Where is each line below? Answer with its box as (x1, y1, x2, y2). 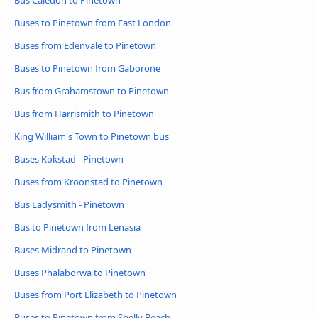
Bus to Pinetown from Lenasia (14, 220, 141, 234)
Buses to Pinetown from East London (14, 16, 171, 30)
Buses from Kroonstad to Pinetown (14, 175, 163, 188)
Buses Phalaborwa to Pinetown (14, 265, 146, 279)
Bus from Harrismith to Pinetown (14, 106, 154, 120)
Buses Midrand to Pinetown (14, 243, 131, 256)
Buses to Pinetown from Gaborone (14, 61, 160, 75)
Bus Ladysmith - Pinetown (14, 197, 124, 211)
